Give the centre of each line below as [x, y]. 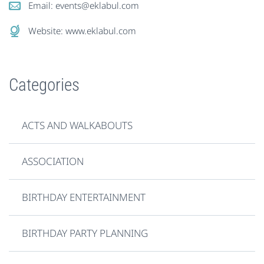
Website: [47, 31]
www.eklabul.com [101, 31]
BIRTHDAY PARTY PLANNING [85, 233]
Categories [44, 85]
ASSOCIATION [53, 161]
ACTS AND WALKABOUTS [77, 125]
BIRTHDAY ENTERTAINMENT [84, 197]
